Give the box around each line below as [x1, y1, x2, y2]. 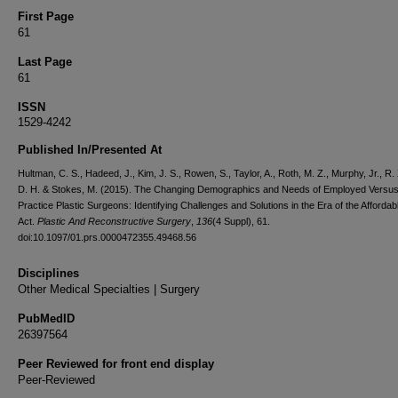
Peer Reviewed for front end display [18, 357, 214, 370]
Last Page [18, 55, 72, 68]
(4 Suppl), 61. [212, 216, 270, 227]
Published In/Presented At [18, 143, 162, 156]
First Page [18, 10, 74, 23]
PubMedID [18, 312, 75, 325]
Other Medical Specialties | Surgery [18, 283, 200, 296]
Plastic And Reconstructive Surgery [37, 216, 191, 227]
